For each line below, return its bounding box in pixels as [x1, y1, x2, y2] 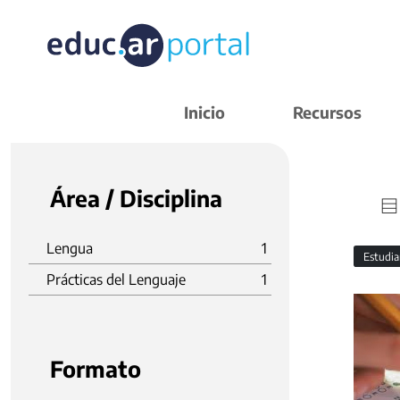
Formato [50, 354, 141, 383]
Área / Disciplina [50, 184, 222, 212]
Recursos [293, 102, 362, 122]
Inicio [184, 102, 225, 122]
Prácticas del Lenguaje [46, 271, 186, 288]
